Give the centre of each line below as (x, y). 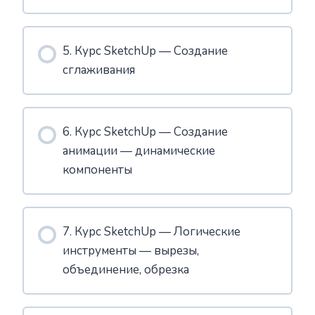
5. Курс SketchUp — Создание (145, 51)
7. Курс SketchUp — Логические (151, 232)
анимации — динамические (139, 151)
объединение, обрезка (126, 270)
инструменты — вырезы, (130, 251)
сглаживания (98, 70)
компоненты (97, 170)
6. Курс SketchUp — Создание (145, 132)
